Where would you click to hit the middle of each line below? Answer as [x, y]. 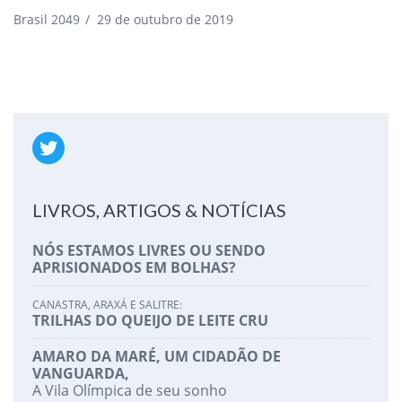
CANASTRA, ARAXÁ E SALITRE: [107, 304]
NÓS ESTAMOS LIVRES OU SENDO [149, 250]
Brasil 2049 [47, 19]
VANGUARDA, [80, 373]
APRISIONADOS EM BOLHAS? [134, 267]
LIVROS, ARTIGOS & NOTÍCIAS [159, 210]
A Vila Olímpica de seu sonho [129, 390]
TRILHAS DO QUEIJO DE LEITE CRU [150, 320]
